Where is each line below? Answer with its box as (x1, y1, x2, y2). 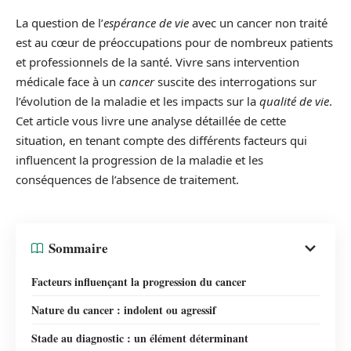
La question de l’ (16, 15, 103, 31)
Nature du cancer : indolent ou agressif (31, 301, 216, 318)
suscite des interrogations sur (154, 74, 317, 90)
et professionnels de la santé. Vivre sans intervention (16, 54, 299, 71)
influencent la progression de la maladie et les (16, 152, 263, 168)
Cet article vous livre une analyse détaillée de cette (16, 113, 286, 129)
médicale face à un (16, 74, 119, 90)
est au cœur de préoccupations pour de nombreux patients (16, 34, 333, 51)
